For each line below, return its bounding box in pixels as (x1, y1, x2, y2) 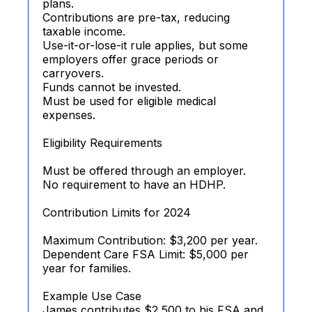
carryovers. (42, 66, 104, 80)
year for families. (42, 261, 131, 275)
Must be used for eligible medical (42, 94, 216, 108)
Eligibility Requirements (42, 136, 162, 150)
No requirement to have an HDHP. (42, 178, 226, 192)
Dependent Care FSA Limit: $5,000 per (42, 247, 249, 261)
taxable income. (42, 24, 125, 38)
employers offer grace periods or (42, 52, 219, 66)
